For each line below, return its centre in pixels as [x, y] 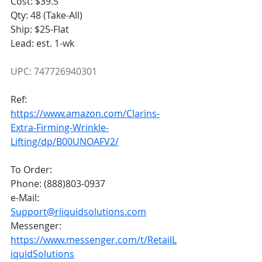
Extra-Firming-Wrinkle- [60, 128]
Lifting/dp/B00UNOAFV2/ [65, 142]
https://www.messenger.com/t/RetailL [94, 240]
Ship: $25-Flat [40, 30]
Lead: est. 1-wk [42, 44]
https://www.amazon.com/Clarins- [85, 114]
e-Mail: [26, 198]
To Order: [31, 170]
